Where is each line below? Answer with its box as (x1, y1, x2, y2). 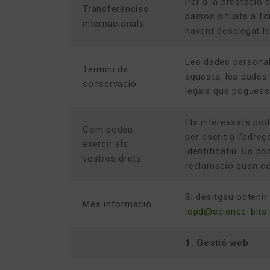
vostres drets (83, 153, 142, 164)
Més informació (83, 199, 152, 210)
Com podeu (83, 124, 133, 135)
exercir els (83, 139, 128, 149)
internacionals (83, 18, 145, 29)
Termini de (83, 64, 128, 75)
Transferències (83, 4, 149, 14)
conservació (83, 78, 137, 89)
